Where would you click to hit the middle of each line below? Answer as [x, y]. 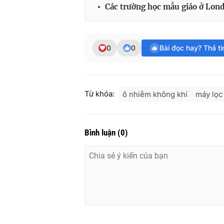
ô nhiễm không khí [155, 94]
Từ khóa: [99, 94]
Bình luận [101, 133]
